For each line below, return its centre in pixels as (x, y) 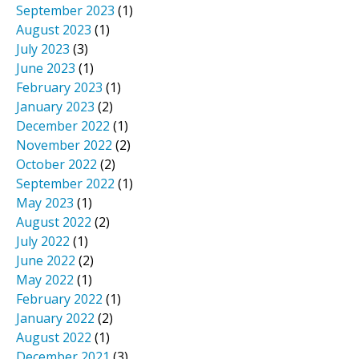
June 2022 (46, 261)
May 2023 (45, 203)
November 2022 (64, 145)
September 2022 (65, 184)
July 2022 (43, 242)
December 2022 (63, 126)
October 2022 (56, 165)
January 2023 (55, 107)
